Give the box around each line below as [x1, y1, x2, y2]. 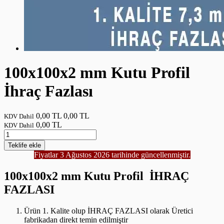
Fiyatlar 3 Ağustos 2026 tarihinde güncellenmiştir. [33, 150, 190, 159]
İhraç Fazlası [4, 82, 93, 100]
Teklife [8, 141, 29, 149]
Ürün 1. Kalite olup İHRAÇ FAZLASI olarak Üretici [24, 206, 193, 215]
